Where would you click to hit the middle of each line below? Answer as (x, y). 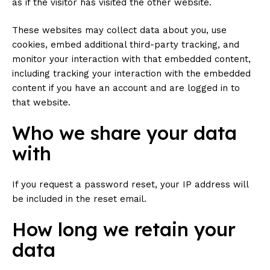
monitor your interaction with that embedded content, (131, 59)
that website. (41, 102)
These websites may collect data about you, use (119, 30)
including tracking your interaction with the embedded (131, 74)
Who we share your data (124, 133)
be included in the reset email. (79, 199)
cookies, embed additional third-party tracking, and (126, 45)
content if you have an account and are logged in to (126, 88)
